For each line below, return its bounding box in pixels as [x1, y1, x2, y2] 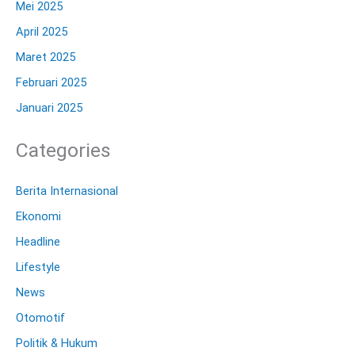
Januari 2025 [16, 100, 82, 115]
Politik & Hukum [16, 335, 97, 350]
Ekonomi [16, 209, 61, 224]
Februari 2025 [16, 74, 86, 90]
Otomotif [16, 310, 65, 325]
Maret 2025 [16, 49, 75, 64]
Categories [16, 138, 111, 162]
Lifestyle [16, 260, 60, 275]
